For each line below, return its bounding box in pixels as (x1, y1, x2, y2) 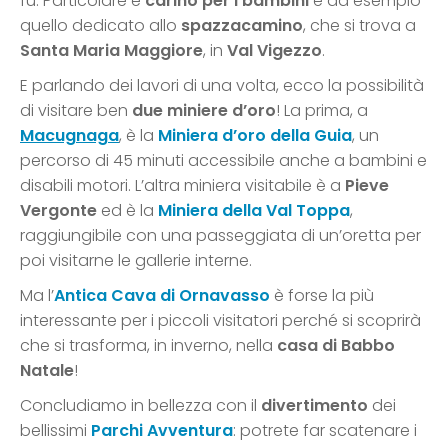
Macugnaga (20, 123, 119, 147)
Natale (20, 358, 74, 382)
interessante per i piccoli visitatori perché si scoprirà (20, 308, 421, 332)
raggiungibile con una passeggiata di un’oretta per (20, 223, 421, 247)
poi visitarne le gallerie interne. (20, 248, 252, 272)
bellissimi (20, 418, 91, 442)
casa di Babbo (277, 333, 395, 357)
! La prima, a (276, 98, 368, 122)
